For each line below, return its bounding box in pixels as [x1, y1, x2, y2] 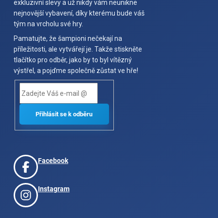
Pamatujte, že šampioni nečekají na [14, 35, 122, 43]
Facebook [38, 156, 68, 164]
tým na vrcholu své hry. [14, 20, 83, 28]
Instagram [38, 184, 70, 193]
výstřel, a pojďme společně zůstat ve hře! [14, 67, 138, 75]
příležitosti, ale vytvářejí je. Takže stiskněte [14, 45, 142, 54]
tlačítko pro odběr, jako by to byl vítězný [14, 56, 132, 64]
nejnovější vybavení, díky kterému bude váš [14, 9, 145, 18]
